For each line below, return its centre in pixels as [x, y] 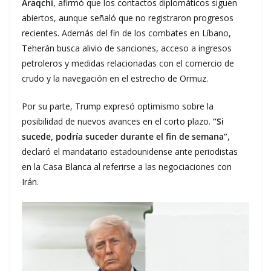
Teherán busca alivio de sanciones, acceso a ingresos [127, 48]
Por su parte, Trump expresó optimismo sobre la [118, 106]
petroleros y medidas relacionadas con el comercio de [128, 64]
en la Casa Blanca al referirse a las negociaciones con [127, 167]
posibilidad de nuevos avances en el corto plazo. [117, 122]
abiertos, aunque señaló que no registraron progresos [128, 18]
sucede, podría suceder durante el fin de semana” [125, 137]
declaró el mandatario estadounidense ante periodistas [130, 152]
